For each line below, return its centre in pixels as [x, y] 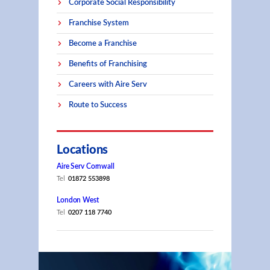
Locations [83, 150]
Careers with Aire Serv [108, 84]
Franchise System [99, 23]
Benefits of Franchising [108, 64]
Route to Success [98, 105]
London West [78, 200]
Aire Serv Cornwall [86, 166]
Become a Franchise [103, 43]
